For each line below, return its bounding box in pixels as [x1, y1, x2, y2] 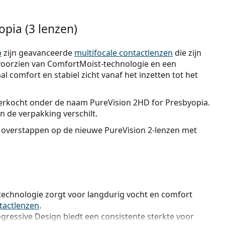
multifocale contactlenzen [74, 47, 173, 58]
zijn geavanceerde [1, 47, 74, 58]
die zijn [172, 47, 201, 58]
